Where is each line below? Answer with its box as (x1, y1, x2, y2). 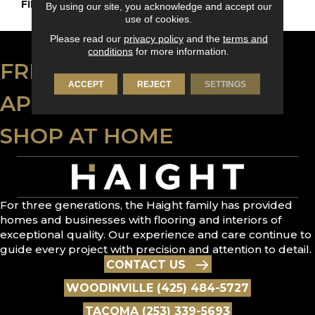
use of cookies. (125, 13, 193, 25)
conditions (88, 45, 134, 57)
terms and (222, 32, 268, 44)
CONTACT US (105, 258, 186, 272)
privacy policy (123, 32, 184, 44)
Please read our (49, 32, 124, 44)
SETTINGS (205, 79, 247, 89)
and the (183, 32, 223, 44)
